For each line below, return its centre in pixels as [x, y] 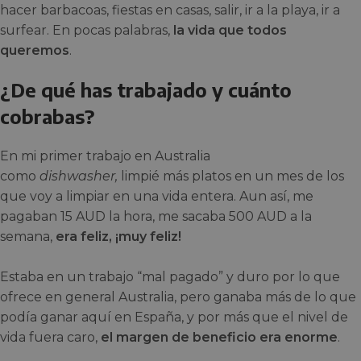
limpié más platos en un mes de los [231, 176]
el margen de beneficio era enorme [219, 337]
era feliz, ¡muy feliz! [118, 236]
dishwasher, [79, 176]
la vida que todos [230, 30]
